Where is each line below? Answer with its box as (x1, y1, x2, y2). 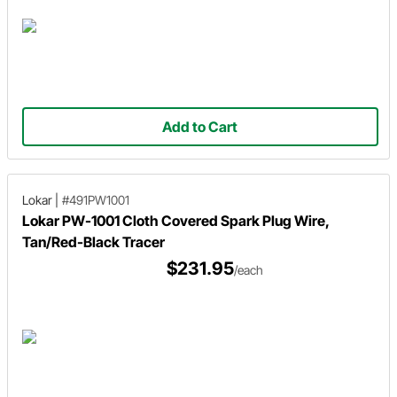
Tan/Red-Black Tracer (22, 233, 165, 251)
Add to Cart (162, 117, 238, 136)
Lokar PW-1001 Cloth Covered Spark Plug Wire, (22, 212, 329, 230)
